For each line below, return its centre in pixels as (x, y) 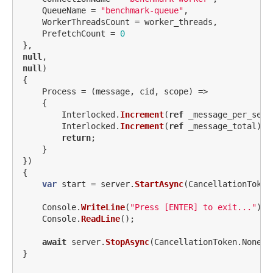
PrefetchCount (74, 33)
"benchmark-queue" (142, 10)
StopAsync (127, 242)
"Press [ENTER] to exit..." (193, 207)
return (76, 137)
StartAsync (159, 184)
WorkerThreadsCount (86, 22)
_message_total (222, 126)
